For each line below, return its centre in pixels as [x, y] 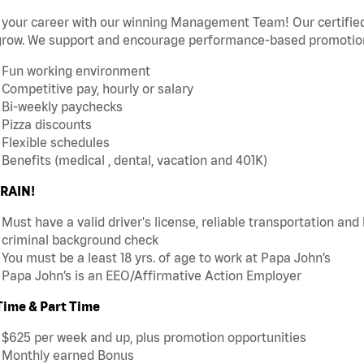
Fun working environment [76, 71]
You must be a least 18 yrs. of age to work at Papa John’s [166, 258]
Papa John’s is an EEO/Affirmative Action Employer [152, 276]
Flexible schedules [56, 143]
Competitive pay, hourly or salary [97, 89]
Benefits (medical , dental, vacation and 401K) [134, 160]
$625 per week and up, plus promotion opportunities [154, 338]
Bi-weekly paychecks [62, 107]
